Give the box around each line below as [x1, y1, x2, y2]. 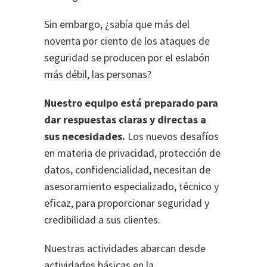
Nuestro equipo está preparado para [44, 96, 218, 110]
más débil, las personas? [44, 67, 151, 81]
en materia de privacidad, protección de [44, 146, 221, 160]
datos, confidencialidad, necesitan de [44, 163, 210, 176]
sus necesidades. [44, 129, 125, 143]
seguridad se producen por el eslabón [44, 51, 210, 64]
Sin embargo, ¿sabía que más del [44, 17, 190, 31]
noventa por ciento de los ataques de [44, 34, 210, 48]
